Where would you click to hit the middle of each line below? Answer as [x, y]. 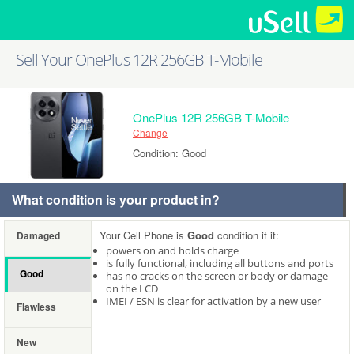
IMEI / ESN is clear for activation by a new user [213, 301]
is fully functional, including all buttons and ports [220, 263]
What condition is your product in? [116, 200]
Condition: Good [169, 153]
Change [150, 132]
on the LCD [132, 288]
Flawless [36, 307]
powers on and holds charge [172, 250]
